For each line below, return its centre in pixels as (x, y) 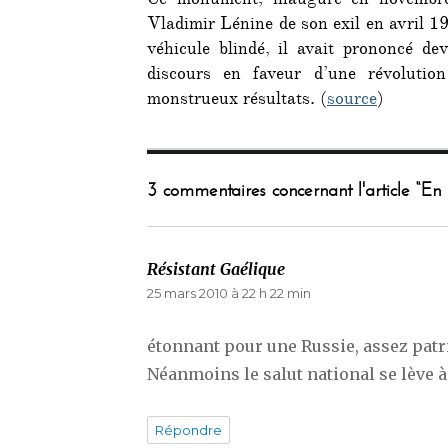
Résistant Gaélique (216, 269)
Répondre (188, 430)
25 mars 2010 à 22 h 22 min (229, 293)
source (352, 101)
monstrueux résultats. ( (237, 101)
